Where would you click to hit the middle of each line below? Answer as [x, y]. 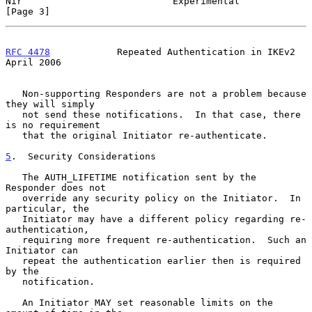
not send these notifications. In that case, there [14, 114]
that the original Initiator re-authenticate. [14, 135]
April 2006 [33, 62]
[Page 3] [28, 11]
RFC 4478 [28, 52]
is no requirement [53, 125]
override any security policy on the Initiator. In [14, 198]
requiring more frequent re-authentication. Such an [14, 240]
